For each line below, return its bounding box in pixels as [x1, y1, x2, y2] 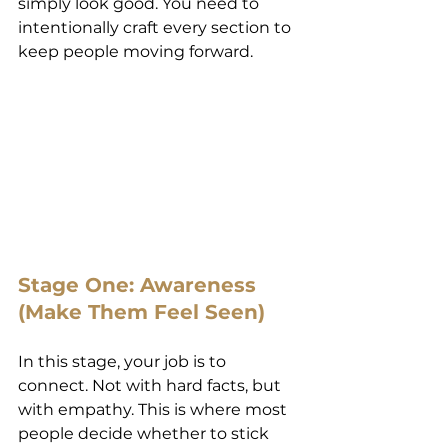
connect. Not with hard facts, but [18, 375, 285, 395]
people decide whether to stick [18, 423, 273, 443]
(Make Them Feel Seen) [18, 299, 265, 324]
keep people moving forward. [18, 42, 253, 61]
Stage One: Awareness [18, 272, 262, 297]
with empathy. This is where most [18, 399, 291, 419]
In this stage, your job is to [18, 351, 230, 371]
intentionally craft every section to [18, 18, 295, 37]
